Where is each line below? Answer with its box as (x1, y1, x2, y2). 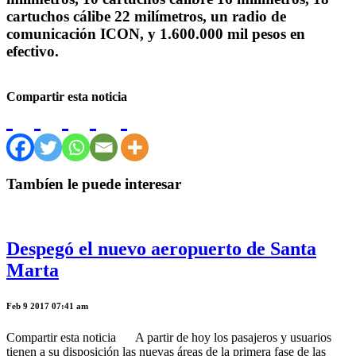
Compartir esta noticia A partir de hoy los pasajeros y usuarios (6, 330, 331, 344)
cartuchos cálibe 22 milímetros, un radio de (6, 7, 286, 25)
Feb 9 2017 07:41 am (6, 300, 88, 311)
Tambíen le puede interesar (6, 176, 181, 193)
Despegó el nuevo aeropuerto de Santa (6, 238, 316, 259)
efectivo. (6, 42, 59, 60)
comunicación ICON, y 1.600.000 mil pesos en (6, 25, 305, 42)
